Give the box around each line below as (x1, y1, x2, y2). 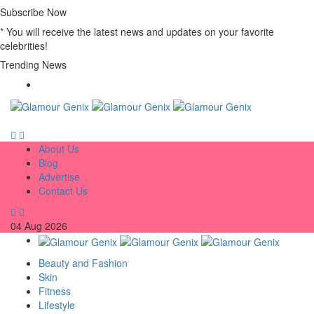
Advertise (39, 170, 80, 184)
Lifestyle (39, 297, 75, 312)
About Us (39, 142, 79, 156)
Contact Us (39, 184, 88, 198)
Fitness (39, 283, 71, 298)
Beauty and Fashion (39, 255, 128, 270)
